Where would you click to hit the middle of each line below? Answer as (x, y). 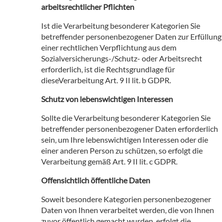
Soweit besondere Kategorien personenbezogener (126, 199)
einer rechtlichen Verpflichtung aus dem (109, 47)
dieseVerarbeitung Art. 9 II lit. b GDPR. (106, 80)
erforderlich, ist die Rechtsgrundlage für (108, 69)
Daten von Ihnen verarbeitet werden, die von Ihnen (128, 210)
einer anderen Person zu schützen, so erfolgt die (122, 150)
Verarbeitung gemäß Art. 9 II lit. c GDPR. (109, 161)
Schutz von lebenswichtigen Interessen (107, 99)
